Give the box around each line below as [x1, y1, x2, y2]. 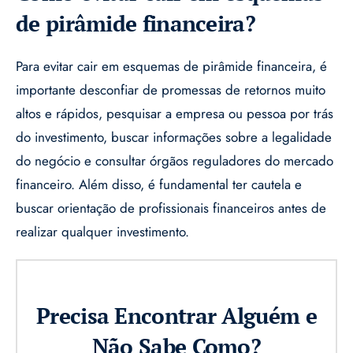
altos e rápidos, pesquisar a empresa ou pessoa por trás [16, 104, 333, 124]
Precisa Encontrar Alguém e [36, 301, 317, 331]
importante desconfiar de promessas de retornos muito [16, 80, 325, 100]
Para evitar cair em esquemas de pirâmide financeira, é [16, 57, 327, 76]
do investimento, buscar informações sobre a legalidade [16, 128, 332, 147]
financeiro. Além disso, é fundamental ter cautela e [16, 175, 302, 195]
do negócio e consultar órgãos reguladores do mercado [16, 151, 333, 171]
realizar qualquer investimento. [16, 222, 189, 242]
